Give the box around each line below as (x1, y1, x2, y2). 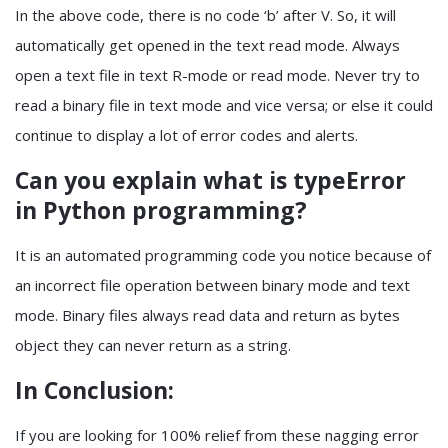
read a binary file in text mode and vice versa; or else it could (15, 94, 433, 115)
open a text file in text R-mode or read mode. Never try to (15, 64, 420, 85)
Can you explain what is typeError (15, 163, 406, 196)
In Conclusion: (15, 373, 174, 406)
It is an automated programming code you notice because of (15, 244, 431, 265)
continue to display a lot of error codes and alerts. (15, 124, 362, 145)
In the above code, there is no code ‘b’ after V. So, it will (15, 4, 396, 25)
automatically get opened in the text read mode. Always (15, 34, 400, 55)
